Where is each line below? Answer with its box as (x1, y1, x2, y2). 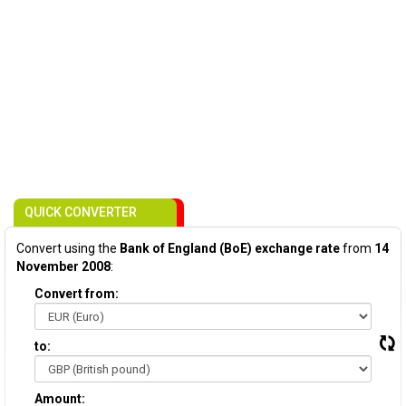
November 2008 (16, 259, 111, 274)
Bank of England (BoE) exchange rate (120, 241, 340, 256)
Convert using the (16, 241, 120, 256)
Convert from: (34, 286, 119, 301)
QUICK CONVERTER (24, 205, 137, 219)
